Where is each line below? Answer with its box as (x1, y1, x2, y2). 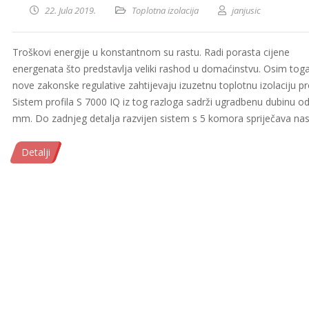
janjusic (232, 4, 261, 17)
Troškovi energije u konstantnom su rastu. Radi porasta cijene (12, 46, 290, 59)
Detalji (21, 146, 50, 159)
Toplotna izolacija (132, 4, 199, 17)
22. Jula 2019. (45, 4, 96, 17)
